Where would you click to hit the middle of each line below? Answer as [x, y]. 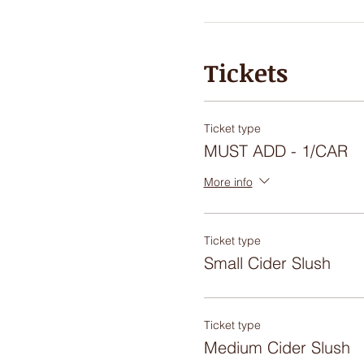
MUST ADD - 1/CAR [275, 151]
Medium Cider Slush [277, 347]
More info [228, 182]
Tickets [245, 73]
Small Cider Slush [267, 263]
